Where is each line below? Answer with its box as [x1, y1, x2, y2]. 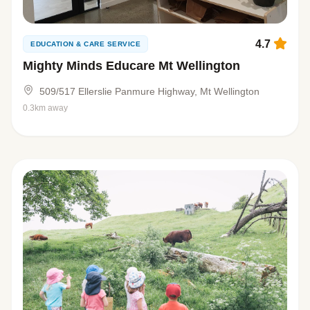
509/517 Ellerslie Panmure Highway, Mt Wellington [39, 86, 259, 98]
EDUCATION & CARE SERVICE [30, 40, 140, 48]
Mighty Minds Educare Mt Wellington [23, 59, 240, 73]
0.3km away [23, 103, 68, 113]
